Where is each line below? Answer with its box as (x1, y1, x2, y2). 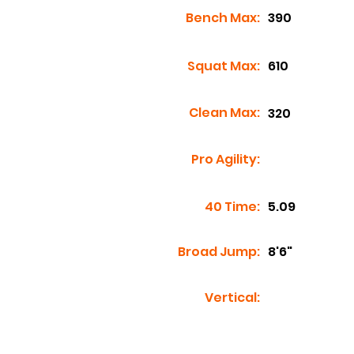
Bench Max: (186, 9, 260, 27)
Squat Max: (187, 57, 260, 75)
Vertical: (205, 288, 260, 307)
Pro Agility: (191, 150, 260, 168)
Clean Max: (189, 104, 260, 122)
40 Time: (205, 198, 260, 216)
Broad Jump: (178, 243, 260, 261)
